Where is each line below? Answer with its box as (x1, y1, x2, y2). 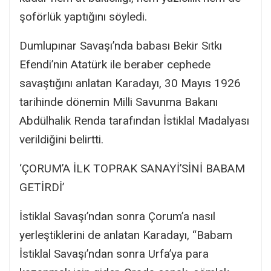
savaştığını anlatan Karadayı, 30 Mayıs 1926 (19, 76, 241, 90)
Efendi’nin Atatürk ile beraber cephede (19, 57, 211, 71)
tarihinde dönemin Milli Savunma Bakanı (19, 94, 218, 109)
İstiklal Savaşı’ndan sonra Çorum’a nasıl (19, 209, 215, 223)
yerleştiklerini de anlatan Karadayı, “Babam (19, 227, 232, 242)
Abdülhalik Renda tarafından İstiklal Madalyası (19, 113, 249, 128)
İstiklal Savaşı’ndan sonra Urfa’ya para (19, 246, 209, 261)
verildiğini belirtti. (19, 132, 103, 146)
